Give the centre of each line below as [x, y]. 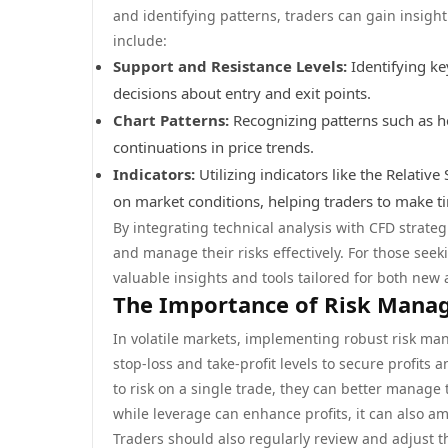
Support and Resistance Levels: [230, 66]
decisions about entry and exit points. [242, 93]
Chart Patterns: [171, 120]
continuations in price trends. [213, 147]
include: [140, 40]
